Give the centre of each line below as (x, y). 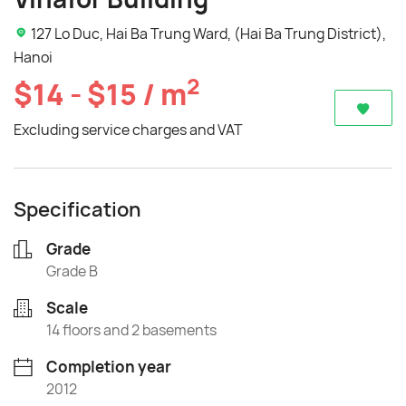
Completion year (109, 367)
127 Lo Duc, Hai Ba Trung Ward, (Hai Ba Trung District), (207, 34)
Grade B (72, 271)
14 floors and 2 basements (131, 330)
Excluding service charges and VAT (128, 130)
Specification (77, 209)
